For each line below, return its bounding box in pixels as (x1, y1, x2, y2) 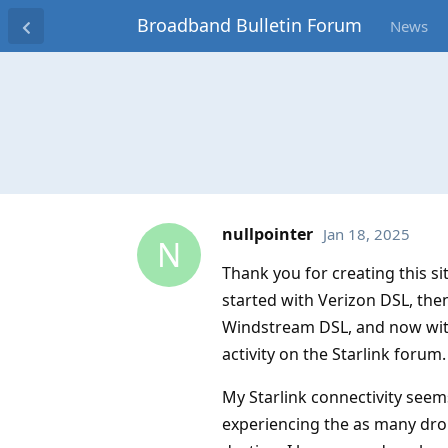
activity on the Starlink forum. (222, 342, 446, 365)
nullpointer (222, 222, 313, 245)
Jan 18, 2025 (323, 223, 410, 244)
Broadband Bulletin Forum (137, 13, 362, 37)
